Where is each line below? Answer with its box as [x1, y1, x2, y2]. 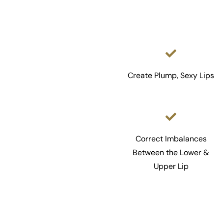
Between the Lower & [133, 147, 210, 158]
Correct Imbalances [135, 133, 207, 144]
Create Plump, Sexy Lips [128, 70, 215, 81]
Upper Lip [153, 161, 189, 171]
